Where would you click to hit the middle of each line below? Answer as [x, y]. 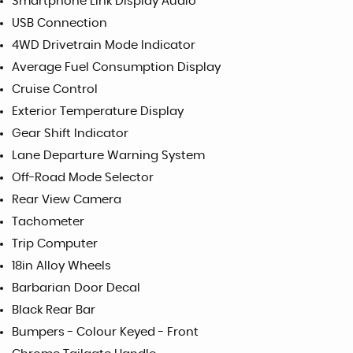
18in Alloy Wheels [61, 266]
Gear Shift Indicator [70, 133]
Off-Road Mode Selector [83, 177]
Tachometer [48, 221]
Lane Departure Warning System [108, 155]
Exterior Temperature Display [98, 111]
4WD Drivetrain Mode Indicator [104, 45]
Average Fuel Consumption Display [116, 67]
